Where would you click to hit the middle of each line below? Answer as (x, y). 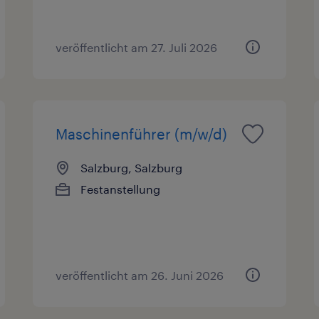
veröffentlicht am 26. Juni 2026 (140, 275)
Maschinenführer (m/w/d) (142, 134)
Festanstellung (121, 189)
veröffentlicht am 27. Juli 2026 (137, 47)
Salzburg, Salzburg (132, 167)
